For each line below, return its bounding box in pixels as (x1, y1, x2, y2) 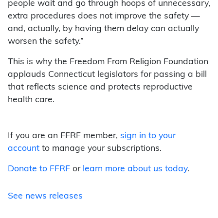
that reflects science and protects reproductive (8, 83, 193, 92)
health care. (8, 96, 54, 105)
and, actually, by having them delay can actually (8, 25, 199, 34)
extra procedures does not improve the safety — (8, 12, 200, 21)
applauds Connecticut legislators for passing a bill (8, 71, 207, 79)
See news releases (8, 192, 83, 201)
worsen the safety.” (8, 37, 84, 46)
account (8, 145, 39, 153)
